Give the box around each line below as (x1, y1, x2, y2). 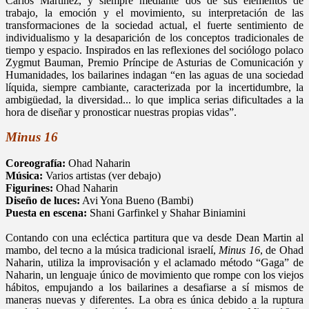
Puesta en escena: (6, 206, 87, 219)
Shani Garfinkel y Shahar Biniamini (87, 206, 246, 219)
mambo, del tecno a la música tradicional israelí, (6, 243, 219, 256)
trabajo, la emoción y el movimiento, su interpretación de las (6, 6, 303, 19)
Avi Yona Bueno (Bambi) (80, 194, 193, 206)
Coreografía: (6, 157, 66, 169)
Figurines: (6, 181, 53, 194)
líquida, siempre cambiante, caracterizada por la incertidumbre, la (6, 81, 303, 93)
